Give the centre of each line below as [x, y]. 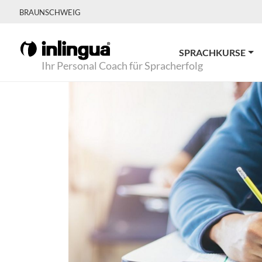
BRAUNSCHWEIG [50, 12]
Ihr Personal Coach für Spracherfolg [122, 65]
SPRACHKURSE [213, 52]
